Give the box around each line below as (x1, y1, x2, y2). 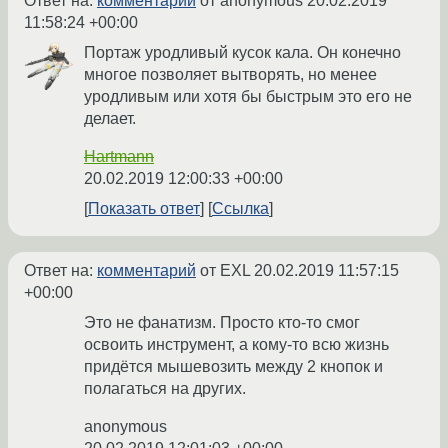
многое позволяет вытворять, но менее (84, 66, 377, 84)
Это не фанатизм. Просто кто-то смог (84, 314, 360, 332)
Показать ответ (88, 200, 200, 218)
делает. (84, 110, 136, 128)
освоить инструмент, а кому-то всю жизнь (84, 336, 389, 354)
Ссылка (212, 200, 269, 218)
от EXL (196, 262, 254, 280)
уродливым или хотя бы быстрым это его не (84, 88, 412, 106)
